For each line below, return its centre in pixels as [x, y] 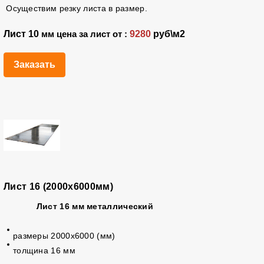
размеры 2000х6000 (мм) [64, 236]
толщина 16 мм [44, 250]
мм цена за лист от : [84, 34]
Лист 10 [22, 34]
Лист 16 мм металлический [95, 206]
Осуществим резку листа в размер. [75, 8]
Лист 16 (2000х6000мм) [58, 187]
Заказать [34, 65]
